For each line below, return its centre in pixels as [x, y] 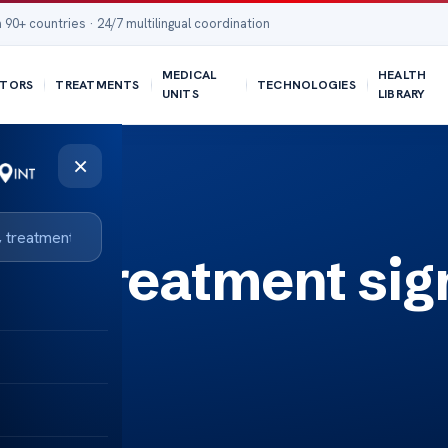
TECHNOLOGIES [306, 84]
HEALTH [402, 75]
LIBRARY [401, 94]
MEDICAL [189, 75]
